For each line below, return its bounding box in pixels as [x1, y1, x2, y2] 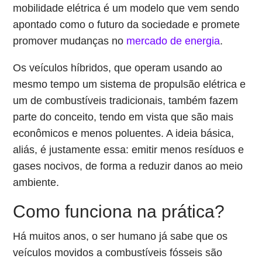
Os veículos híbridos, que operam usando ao [13, 62, 223, 74]
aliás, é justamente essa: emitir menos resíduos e [13, 144, 244, 156]
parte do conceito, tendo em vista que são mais [13, 111, 234, 123]
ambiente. [13, 177, 60, 188]
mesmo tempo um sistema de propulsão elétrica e [13, 78, 246, 90]
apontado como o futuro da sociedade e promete [13, 19, 240, 30]
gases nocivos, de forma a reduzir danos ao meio [13, 160, 243, 172]
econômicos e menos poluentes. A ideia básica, [13, 127, 235, 139]
